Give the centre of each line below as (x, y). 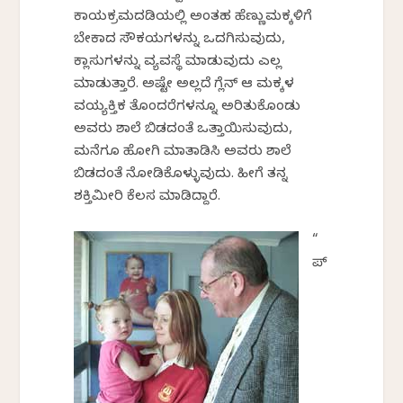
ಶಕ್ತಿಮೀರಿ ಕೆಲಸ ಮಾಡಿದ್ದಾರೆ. (148, 198)
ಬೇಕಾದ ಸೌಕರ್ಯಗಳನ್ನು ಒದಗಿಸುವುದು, (180, 41)
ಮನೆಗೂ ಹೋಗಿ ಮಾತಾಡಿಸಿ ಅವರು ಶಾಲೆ (183, 153)
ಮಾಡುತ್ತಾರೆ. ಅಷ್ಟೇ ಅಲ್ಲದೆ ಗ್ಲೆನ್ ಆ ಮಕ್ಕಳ (184, 86)
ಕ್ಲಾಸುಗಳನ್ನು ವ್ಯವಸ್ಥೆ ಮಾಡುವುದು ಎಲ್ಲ (178, 63)
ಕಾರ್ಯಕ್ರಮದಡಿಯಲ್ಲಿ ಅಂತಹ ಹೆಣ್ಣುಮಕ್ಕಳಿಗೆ (193, 18)
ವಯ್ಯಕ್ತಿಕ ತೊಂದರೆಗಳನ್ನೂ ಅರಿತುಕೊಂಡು (188, 108)
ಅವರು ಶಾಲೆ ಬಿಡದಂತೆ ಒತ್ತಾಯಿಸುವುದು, (184, 131)
